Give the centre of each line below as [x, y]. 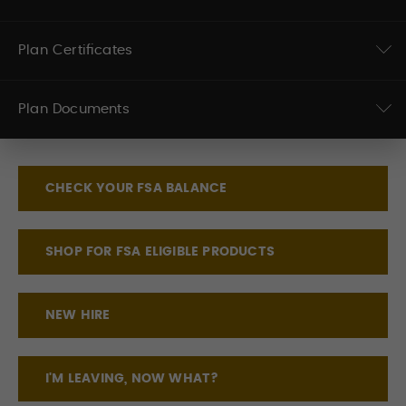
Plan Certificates [76, 50]
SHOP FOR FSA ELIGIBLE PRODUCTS [160, 251]
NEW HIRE [78, 315]
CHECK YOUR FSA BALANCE [136, 188]
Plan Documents [74, 109]
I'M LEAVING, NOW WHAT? [132, 378]
